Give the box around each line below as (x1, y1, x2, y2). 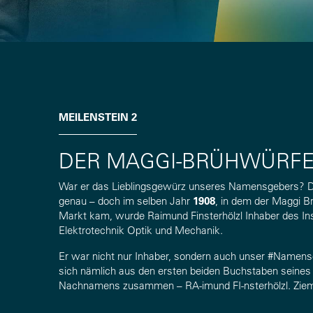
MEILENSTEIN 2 (59, 110, 137, 124)
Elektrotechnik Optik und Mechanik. (59, 224, 223, 237)
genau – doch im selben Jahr (59, 194, 193, 208)
